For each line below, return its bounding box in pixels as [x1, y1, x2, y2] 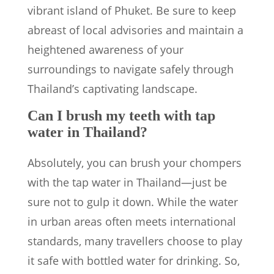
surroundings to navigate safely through [28, 62, 234, 77]
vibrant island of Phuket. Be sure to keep [28, 3, 236, 18]
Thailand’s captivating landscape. [28, 81, 198, 97]
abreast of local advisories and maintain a [28, 23, 243, 38]
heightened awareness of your [28, 42, 183, 57]
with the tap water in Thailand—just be [28, 175, 227, 190]
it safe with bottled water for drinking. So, [28, 253, 240, 268]
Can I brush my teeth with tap [28, 108, 215, 124]
